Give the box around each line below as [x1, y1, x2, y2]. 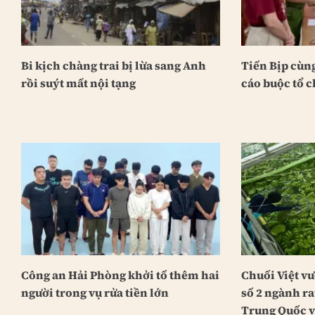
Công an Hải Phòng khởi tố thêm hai [20, 266, 219, 283]
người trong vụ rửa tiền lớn [20, 284, 169, 300]
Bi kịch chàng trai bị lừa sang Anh [20, 57, 206, 73]
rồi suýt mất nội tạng [20, 75, 136, 91]
